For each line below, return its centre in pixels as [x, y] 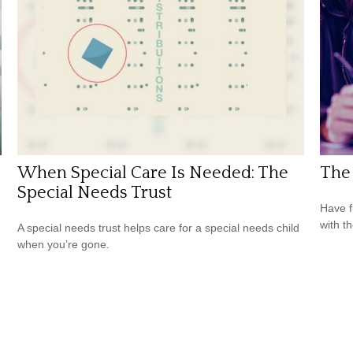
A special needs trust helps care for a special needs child [159, 228]
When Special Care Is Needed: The [153, 173]
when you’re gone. [64, 245]
